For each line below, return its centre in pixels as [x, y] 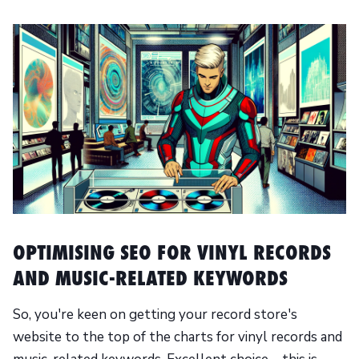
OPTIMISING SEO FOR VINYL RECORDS [172, 253]
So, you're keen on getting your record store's [155, 315]
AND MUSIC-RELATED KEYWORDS [150, 278]
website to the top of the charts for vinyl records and [177, 337]
